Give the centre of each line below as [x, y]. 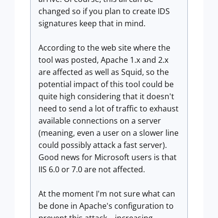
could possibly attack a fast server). [103, 145]
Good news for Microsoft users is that [108, 157]
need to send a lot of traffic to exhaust [109, 109]
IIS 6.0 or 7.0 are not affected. [92, 169]
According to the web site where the [104, 48]
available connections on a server [100, 121]
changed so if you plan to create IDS [104, 11]
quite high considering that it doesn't [106, 96]
